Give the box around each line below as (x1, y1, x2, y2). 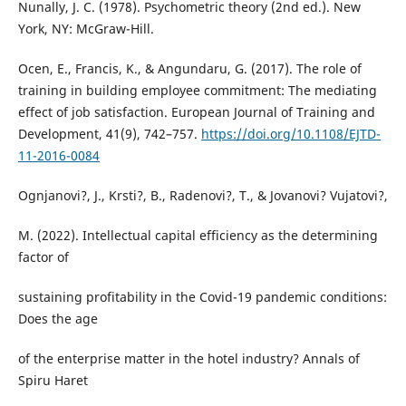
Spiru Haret (17, 372, 88, 390)
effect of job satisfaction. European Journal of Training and (17, 103, 375, 121)
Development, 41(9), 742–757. (17, 125, 201, 143)
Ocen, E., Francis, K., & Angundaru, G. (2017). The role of (17, 60, 362, 78)
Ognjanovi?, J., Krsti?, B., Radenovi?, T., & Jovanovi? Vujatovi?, (17, 187, 388, 205)
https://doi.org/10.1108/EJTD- (200, 125, 381, 143)
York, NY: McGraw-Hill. (17, 20, 154, 38)
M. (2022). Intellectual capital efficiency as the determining (17, 227, 378, 245)
